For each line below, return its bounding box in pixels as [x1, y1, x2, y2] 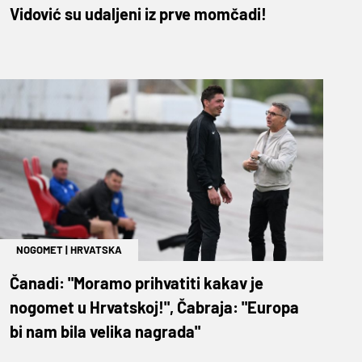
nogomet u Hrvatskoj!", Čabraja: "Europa [10, 297, 299, 317]
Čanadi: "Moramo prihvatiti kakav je [10, 272, 263, 293]
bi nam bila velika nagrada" [10, 321, 200, 341]
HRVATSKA [70, 242, 122, 256]
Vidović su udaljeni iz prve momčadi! [10, 3, 267, 23]
